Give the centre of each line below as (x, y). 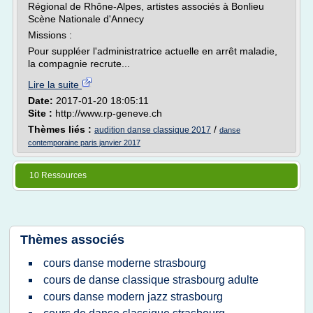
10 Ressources (58, 175)
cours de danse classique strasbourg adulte (151, 280)
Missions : (50, 35)
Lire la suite (55, 85)
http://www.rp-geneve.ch (109, 113)
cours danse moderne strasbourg (125, 263)
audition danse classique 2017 (153, 130)
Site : (42, 113)
